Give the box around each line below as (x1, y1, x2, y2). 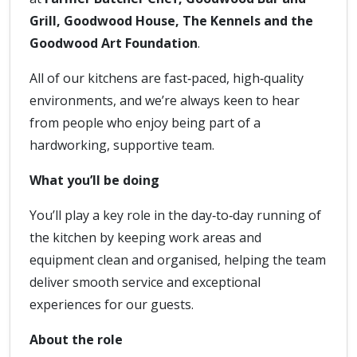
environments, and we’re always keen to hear (29, 92, 300, 109)
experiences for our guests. (29, 296, 194, 313)
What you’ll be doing (29, 171, 159, 189)
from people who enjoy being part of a (29, 114, 261, 131)
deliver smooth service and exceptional (29, 273, 261, 291)
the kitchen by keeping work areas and (29, 229, 261, 246)
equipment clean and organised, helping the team (29, 251, 326, 269)
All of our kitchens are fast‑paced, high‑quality (29, 69, 304, 87)
